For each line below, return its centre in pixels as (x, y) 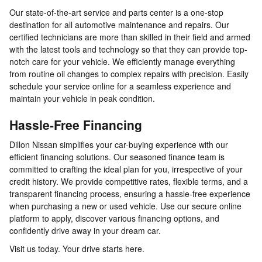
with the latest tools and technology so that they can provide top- (128, 49)
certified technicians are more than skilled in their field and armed (130, 37)
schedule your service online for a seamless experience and (120, 86)
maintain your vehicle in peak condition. (82, 99)
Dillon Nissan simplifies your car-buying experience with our (119, 144)
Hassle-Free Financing (76, 125)
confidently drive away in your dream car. (85, 230)
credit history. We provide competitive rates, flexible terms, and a (129, 181)
